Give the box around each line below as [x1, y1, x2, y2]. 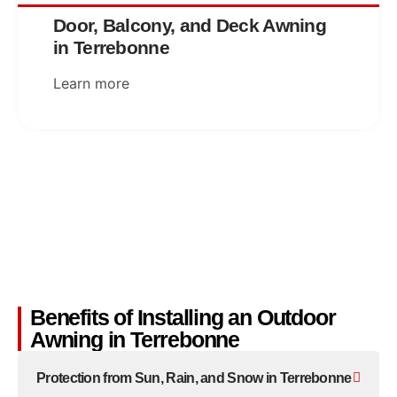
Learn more [53, 74, 129, 93]
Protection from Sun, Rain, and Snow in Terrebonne [36, 370, 352, 386]
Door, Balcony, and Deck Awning [53, 15, 326, 36]
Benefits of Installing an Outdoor [30, 305, 336, 331]
